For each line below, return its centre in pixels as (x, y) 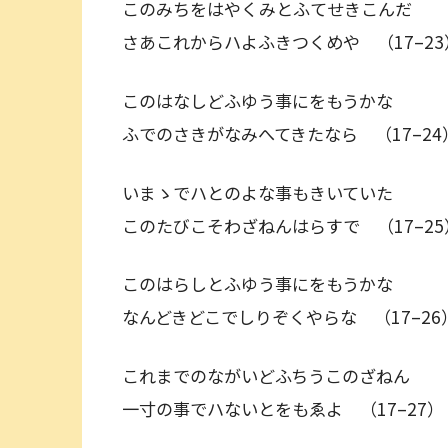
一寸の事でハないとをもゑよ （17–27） (283, 408)
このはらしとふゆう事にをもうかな (266, 284)
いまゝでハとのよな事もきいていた (266, 192)
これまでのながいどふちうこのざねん (274, 375)
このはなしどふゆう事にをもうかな (266, 100)
